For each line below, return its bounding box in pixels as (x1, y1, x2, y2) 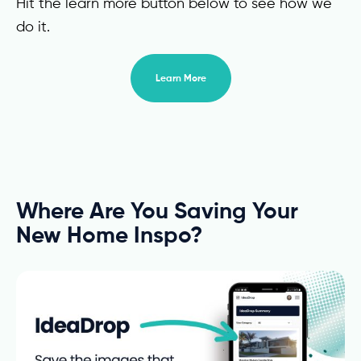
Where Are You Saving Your (16, 197, 298, 224)
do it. (16, 18, 50, 35)
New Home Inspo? (16, 221, 202, 248)
